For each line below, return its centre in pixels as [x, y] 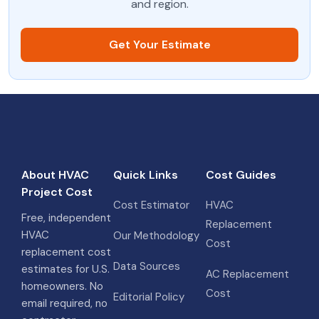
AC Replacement [247, 274]
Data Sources [147, 266]
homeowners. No [62, 286]
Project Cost [57, 192]
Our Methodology [157, 236]
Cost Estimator [152, 205]
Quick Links [146, 175]
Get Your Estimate [159, 45]
